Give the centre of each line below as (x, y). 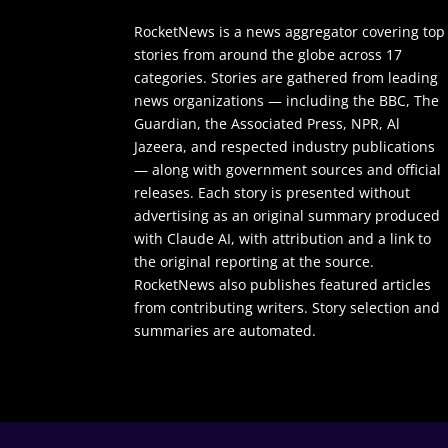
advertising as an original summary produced (287, 215)
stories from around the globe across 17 (268, 54)
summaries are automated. (225, 330)
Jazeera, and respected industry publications (285, 146)
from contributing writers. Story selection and (287, 307)
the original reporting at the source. (254, 261)
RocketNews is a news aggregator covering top (290, 31)
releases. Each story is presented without (272, 192)
